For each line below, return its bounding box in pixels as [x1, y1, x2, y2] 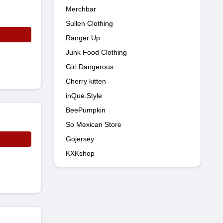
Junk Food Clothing [66, 48, 127, 56]
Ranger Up [66, 34, 100, 42]
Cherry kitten [66, 77, 106, 85]
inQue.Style [66, 92, 102, 100]
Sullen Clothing [66, 19, 113, 27]
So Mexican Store [66, 120, 121, 128]
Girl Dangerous [66, 63, 113, 71]
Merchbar [66, 5, 96, 13]
